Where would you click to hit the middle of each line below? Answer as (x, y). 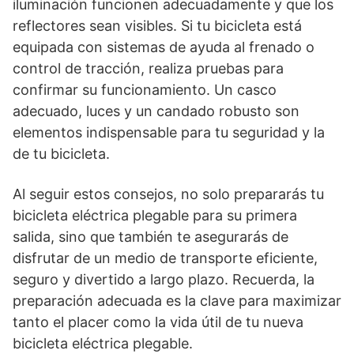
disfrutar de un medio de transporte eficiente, (165, 258)
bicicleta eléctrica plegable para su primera (155, 215)
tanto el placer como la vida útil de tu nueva (158, 322)
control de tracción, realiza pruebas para (148, 68)
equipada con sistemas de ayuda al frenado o (164, 47)
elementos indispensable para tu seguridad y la (169, 132)
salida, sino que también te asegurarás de (151, 236)
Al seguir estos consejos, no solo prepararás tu (168, 194)
